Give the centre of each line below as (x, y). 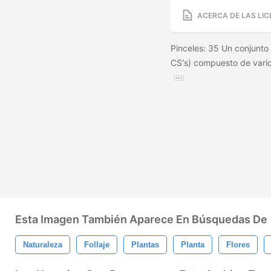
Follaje (97, 245)
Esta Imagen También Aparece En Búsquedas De (141, 219)
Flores (238, 245)
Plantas (145, 245)
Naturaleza (43, 245)
